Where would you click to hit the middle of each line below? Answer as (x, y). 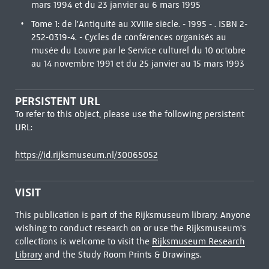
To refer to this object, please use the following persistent (129, 114)
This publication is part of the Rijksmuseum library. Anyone (132, 215)
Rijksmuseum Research (198, 241)
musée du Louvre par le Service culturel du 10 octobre (138, 50)
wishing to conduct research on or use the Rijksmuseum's (130, 228)
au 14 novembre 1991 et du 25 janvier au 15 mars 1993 (138, 64)
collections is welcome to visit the (83, 241)
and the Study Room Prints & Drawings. (122, 255)
